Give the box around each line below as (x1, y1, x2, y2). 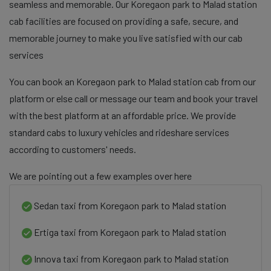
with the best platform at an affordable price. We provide (9, 109, 236, 121)
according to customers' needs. (9, 143, 136, 155)
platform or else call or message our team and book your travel (9, 93, 258, 104)
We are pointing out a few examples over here (9, 170, 192, 181)
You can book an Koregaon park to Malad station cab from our (9, 76, 256, 87)
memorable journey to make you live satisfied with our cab (9, 32, 243, 44)
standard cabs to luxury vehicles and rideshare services (9, 126, 229, 138)
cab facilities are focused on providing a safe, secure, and (9, 15, 238, 27)
